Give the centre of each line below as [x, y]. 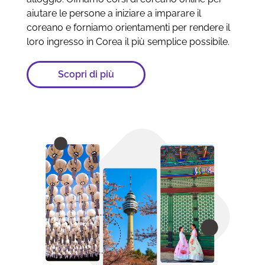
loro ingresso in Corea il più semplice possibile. [128, 42]
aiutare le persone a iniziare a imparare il [114, 14]
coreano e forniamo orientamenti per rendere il [128, 28]
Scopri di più [86, 75]
